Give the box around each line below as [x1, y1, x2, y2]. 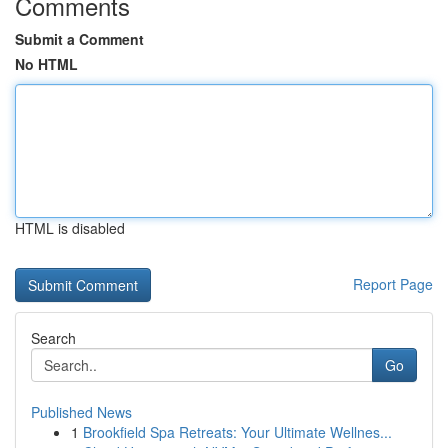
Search [31, 328, 76, 348]
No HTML [15, 54, 78, 74]
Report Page [353, 274, 433, 294]
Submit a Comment [15, 29, 144, 49]
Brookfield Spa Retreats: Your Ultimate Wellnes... [83, 422, 392, 442]
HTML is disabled [15, 218, 125, 238]
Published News [31, 402, 132, 422]
